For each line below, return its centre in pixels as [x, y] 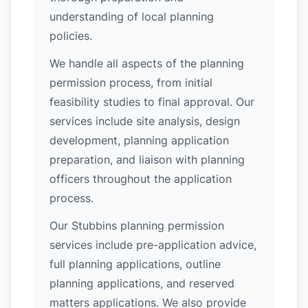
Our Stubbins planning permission [137, 225]
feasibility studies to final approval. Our [152, 102]
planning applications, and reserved [142, 283]
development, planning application [139, 140]
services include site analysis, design [145, 121]
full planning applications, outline [135, 264]
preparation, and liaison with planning [147, 159]
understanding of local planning [132, 16]
